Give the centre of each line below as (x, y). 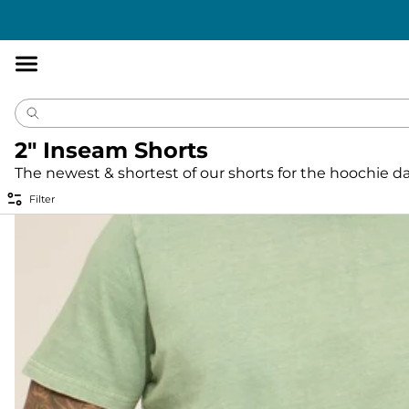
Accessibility (61, 10)
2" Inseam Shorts (111, 150)
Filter (42, 199)
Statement (138, 10)
